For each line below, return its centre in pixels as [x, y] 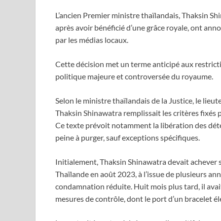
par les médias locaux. [92, 40]
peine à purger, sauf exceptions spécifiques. [128, 138]
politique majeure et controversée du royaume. [134, 76]
